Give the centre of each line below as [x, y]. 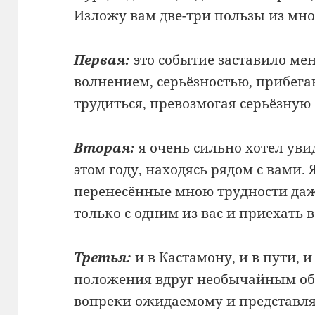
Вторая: [105, 147]
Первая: [102, 59]
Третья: [103, 257]
